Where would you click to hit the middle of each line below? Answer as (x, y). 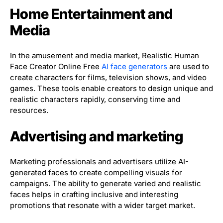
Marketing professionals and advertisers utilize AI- (99, 162)
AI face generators (134, 67)
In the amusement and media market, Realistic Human (105, 56)
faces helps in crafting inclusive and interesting (94, 195)
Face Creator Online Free (56, 67)
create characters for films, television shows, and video (108, 78)
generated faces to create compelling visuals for (96, 173)
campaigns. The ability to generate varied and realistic (106, 184)
